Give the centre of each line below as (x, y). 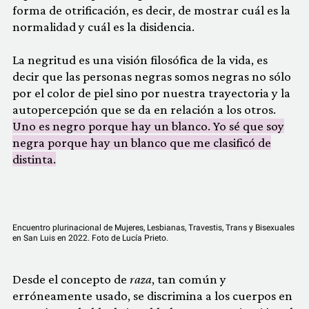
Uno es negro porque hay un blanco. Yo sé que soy (148, 126)
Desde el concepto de (71, 279)
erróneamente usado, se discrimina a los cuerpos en (152, 296)
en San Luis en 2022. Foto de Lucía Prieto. (90, 238)
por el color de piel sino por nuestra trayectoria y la (151, 93)
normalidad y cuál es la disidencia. (105, 27)
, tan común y (189, 279)
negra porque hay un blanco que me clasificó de (142, 142)
